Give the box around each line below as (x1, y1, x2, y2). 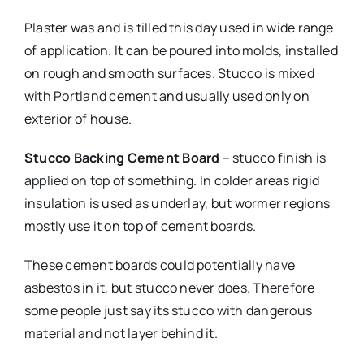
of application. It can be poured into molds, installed (24, 41, 338, 59)
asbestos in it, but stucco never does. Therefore (24, 278, 315, 297)
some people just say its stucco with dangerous (24, 301, 313, 319)
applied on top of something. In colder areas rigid (24, 171, 319, 189)
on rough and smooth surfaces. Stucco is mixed (24, 63, 314, 82)
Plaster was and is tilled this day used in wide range (24, 18, 334, 37)
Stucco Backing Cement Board (24, 148, 220, 167)
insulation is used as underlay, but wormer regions (24, 193, 330, 212)
